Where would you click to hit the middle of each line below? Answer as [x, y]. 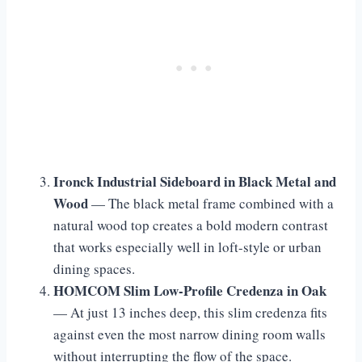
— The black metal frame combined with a [211, 204]
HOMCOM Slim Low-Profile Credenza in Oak [190, 291]
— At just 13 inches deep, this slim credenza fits [190, 313]
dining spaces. [94, 269]
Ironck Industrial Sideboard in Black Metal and [195, 182]
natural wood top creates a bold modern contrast [191, 225]
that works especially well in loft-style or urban [187, 247]
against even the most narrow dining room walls [189, 335]
